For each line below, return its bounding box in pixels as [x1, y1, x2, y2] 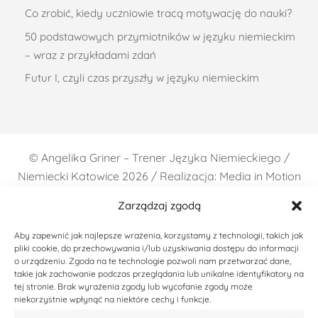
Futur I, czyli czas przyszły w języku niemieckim [25, 70, 260, 84]
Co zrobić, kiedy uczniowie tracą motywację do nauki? [25, 6, 292, 21]
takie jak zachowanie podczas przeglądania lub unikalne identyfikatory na [14, 268, 304, 279]
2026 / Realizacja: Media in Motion [119, 168, 301, 183]
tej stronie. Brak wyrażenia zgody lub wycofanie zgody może [14, 281, 253, 292]
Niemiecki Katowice [17, 168, 119, 183]
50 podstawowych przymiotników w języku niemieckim [25, 29, 296, 43]
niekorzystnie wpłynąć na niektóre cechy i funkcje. [14, 294, 211, 305]
